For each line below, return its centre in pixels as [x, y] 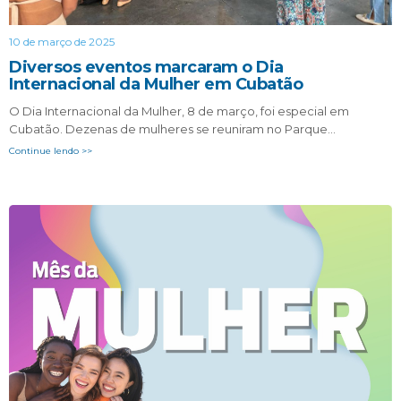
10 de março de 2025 [62, 41]
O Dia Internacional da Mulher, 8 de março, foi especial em [179, 111]
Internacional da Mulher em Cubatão [156, 84]
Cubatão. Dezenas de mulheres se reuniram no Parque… [172, 128]
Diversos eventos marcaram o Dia [146, 67]
